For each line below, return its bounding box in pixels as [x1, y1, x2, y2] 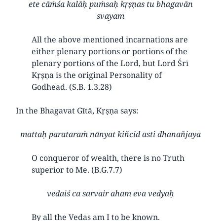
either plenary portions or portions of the [32, 45, 187, 57]
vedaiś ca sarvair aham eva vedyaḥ [47, 187, 174, 199]
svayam [97, 10, 124, 21]
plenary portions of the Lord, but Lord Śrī [32, 57, 188, 69]
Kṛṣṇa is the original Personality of [32, 69, 162, 80]
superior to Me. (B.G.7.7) [32, 164, 122, 175]
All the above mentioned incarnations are [32, 34, 188, 45]
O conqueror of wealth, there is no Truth [32, 152, 184, 163]
